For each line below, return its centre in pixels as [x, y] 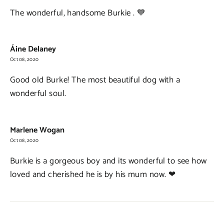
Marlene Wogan [37, 130]
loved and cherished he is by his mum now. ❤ [93, 174]
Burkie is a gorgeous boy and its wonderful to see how [108, 161]
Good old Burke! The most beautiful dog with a [95, 80]
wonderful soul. [38, 94]
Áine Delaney [33, 49]
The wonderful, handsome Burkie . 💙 [78, 13]
